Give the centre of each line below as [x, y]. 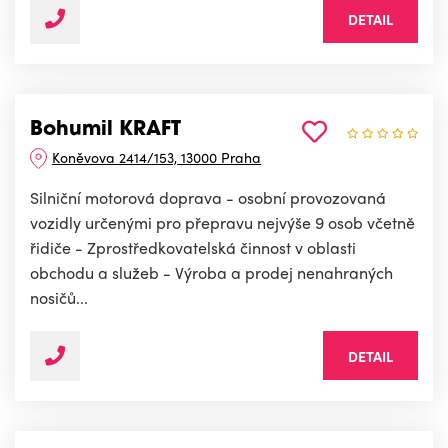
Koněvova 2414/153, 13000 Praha [157, 157]
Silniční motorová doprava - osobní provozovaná [208, 198]
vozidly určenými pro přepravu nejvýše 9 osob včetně [222, 223]
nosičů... [59, 298]
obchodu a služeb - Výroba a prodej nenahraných [211, 273]
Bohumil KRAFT [105, 130]
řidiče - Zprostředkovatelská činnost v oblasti [193, 248]
